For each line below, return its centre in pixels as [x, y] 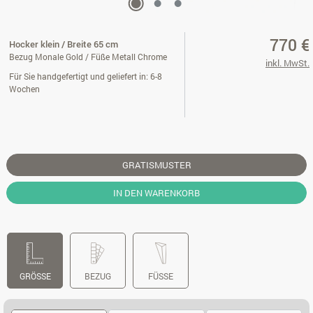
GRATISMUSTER [156, 165]
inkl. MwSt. [287, 63]
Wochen [24, 89]
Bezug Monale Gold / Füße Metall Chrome [88, 57]
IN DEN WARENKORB [156, 193]
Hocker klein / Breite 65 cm [64, 44]
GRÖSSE [32, 276]
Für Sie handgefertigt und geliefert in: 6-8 [86, 76]
